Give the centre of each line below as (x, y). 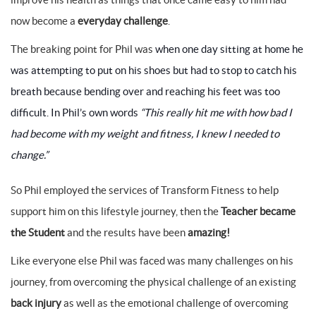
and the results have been (126, 232)
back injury (36, 303)
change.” (29, 155)
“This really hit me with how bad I (216, 113)
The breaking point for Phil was (83, 49)
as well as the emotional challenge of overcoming (175, 303)
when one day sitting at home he (229, 49)
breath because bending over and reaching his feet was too (145, 91)
